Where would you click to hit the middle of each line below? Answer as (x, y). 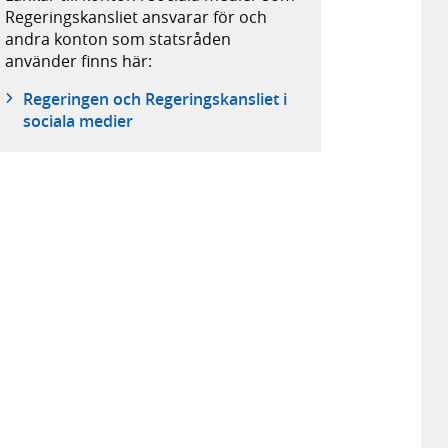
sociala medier (77, 121)
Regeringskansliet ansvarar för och (136, 17)
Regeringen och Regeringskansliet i (154, 99)
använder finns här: (79, 61)
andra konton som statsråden (118, 39)
